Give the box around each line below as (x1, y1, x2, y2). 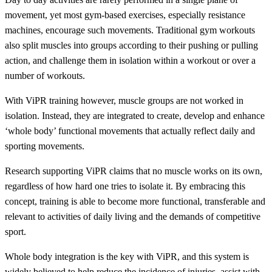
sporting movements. (5, 141, 84, 152)
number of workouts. (5, 70, 85, 81)
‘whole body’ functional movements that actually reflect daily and (5, 126, 255, 137)
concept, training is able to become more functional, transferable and (5, 196, 265, 207)
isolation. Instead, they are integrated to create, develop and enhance (5, 110, 265, 121)
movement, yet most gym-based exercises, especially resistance (5, 10, 245, 21)
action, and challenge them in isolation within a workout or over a (5, 55, 256, 66)
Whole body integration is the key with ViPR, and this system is (5, 251, 249, 262)
